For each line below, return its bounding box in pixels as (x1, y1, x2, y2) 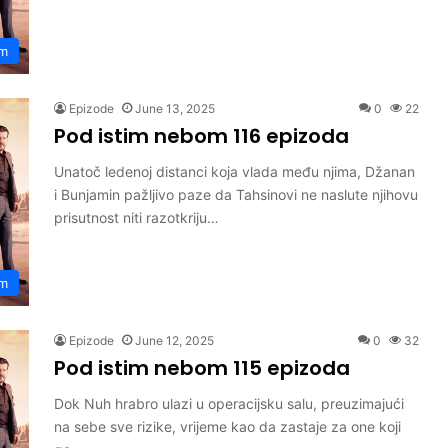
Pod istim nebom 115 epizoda (54, 354, 350, 382)
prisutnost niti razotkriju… (54, 209, 219, 226)
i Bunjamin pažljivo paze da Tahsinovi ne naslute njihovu (54, 186, 418, 203)
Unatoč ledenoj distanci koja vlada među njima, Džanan (54, 163, 415, 180)
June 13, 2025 (135, 101, 215, 116)
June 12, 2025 (135, 333, 214, 348)
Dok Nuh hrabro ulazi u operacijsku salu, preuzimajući (54, 395, 404, 412)
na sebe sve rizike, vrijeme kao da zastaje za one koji (54, 418, 401, 435)
